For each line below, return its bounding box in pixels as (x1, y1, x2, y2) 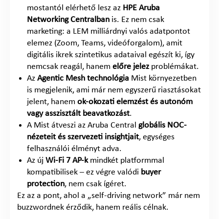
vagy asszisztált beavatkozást (27, 109, 130, 118)
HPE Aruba (123, 3, 160, 13)
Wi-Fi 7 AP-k (45, 155, 88, 165)
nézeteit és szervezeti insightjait (27, 132, 139, 142)
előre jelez (112, 62, 149, 71)
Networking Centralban (27, 15, 109, 24)
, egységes (139, 132, 175, 142)
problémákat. (149, 62, 199, 71)
